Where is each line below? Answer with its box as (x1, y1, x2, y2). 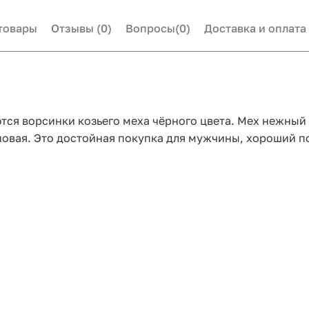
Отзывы (51, 21, 97, 36)
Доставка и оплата (204, 21, 306, 36)
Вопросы (126, 21, 175, 36)
